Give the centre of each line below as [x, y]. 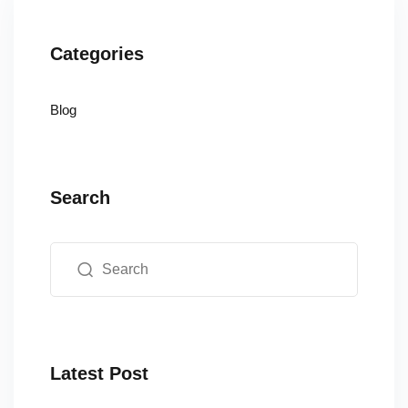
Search [80, 198]
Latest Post [99, 373]
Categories [97, 54]
